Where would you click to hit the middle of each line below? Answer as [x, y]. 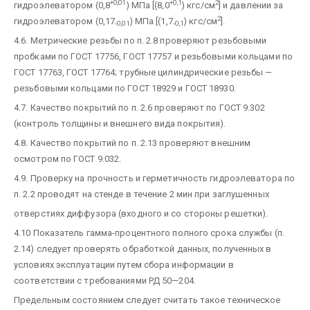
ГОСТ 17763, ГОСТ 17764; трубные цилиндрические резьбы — [143, 72]
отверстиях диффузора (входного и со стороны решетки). [141, 213]
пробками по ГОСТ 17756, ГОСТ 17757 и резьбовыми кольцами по [153, 56]
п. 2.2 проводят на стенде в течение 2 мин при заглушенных [142, 194]
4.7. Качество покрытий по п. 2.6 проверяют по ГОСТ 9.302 [139, 107]
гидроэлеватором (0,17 [65, 21]
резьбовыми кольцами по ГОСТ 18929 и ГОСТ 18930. [125, 88]
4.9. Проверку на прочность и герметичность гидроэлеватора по [155, 178]
